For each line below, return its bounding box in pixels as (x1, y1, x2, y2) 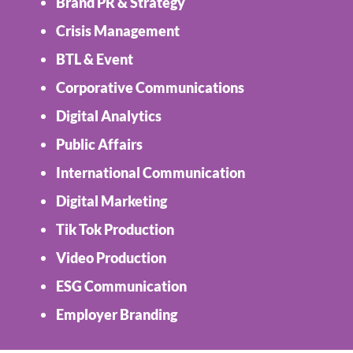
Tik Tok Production (56, 221, 175, 239)
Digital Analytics (56, 107, 162, 125)
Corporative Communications (56, 79, 245, 97)
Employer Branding (56, 306, 178, 324)
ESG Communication (56, 277, 188, 295)
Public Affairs (56, 136, 143, 154)
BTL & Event (56, 50, 134, 69)
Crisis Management (56, 22, 180, 40)
